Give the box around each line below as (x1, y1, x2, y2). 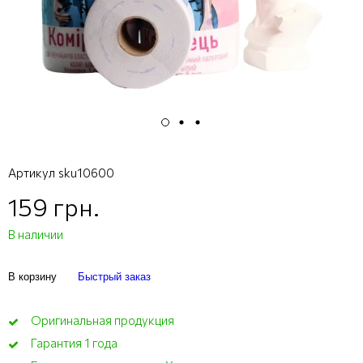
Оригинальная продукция (30, 312, 174, 327)
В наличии (8, 226, 63, 241)
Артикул (8, 164, 55, 180)
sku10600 (58, 164, 114, 180)
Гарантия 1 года (30, 335, 117, 350)
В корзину (8, 270, 57, 283)
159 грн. (8, 190, 100, 221)
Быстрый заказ (78, 270, 151, 283)
